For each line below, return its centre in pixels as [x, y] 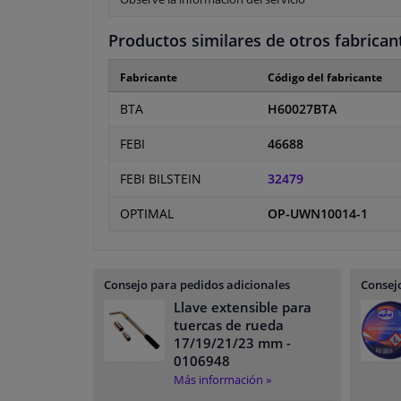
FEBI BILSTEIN [161, 179]
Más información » [222, 380]
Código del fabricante [325, 78]
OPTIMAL [147, 214]
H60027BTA [302, 110]
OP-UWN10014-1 [318, 214]
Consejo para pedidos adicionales [197, 285]
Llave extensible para [243, 307]
